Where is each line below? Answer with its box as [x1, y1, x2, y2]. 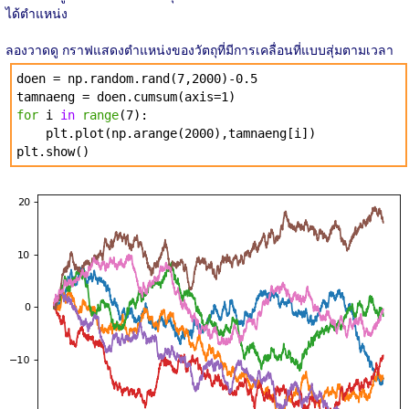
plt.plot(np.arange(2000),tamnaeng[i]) [16, 125, 316, 141]
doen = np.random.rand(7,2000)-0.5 [16, 70, 257, 86]
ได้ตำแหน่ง [5, 3, 68, 22]
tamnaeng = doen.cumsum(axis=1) [16, 89, 236, 104]
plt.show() [16, 143, 89, 159]
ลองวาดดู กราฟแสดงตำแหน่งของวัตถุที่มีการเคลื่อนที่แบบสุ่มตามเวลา [5, 39, 393, 58]
